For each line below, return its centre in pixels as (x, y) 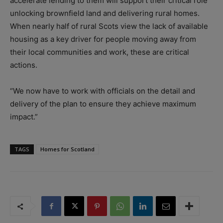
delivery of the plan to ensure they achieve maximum (103, 104)
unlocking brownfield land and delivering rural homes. (105, 13)
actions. (24, 65)
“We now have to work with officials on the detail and (103, 91)
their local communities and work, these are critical (100, 52)
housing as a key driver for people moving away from (103, 39)
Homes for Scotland (67, 149)
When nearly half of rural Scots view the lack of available (109, 26)
